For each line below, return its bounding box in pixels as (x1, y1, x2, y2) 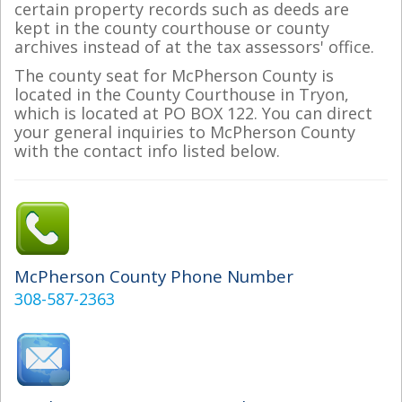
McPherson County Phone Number (14, 264, 293, 287)
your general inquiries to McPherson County (14, 120, 355, 143)
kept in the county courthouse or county (14, 17, 329, 39)
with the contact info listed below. (14, 139, 280, 162)
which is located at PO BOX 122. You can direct (14, 101, 372, 124)
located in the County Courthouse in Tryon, (14, 83, 349, 105)
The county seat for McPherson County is (14, 64, 334, 86)
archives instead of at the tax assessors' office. (14, 36, 374, 57)
